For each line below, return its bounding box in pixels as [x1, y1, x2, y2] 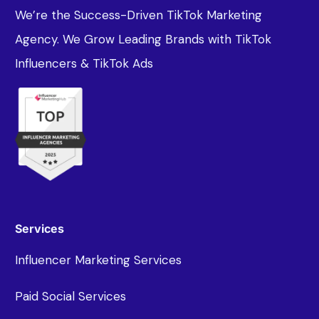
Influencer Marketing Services [15, 252, 182, 268]
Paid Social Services [15, 288, 127, 305]
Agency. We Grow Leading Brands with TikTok [15, 31, 272, 47]
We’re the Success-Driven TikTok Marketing [15, 6, 263, 23]
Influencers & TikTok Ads [15, 55, 154, 71]
